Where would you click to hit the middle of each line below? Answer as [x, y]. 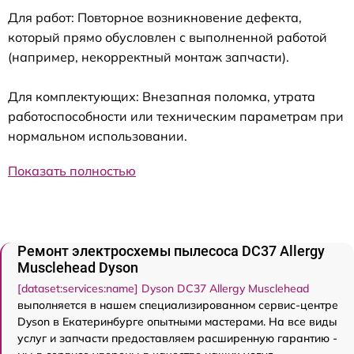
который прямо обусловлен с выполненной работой [168, 37]
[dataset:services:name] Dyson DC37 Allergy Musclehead [163, 288]
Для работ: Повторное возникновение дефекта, [155, 17]
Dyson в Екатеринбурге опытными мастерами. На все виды [177, 322]
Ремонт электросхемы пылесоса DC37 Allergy [171, 251]
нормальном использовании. [98, 136]
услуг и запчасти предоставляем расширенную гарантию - [177, 338]
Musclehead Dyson [78, 267]
